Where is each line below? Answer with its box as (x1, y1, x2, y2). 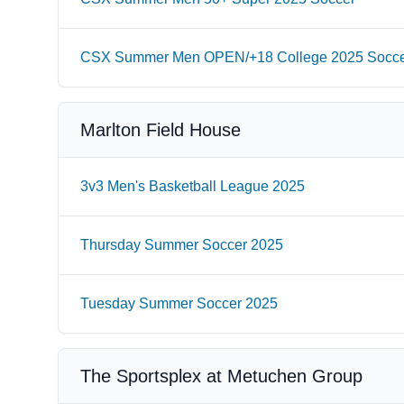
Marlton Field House (80, 120, 241, 140)
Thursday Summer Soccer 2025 (80, 237, 283, 252)
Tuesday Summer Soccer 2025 (80, 296, 278, 311)
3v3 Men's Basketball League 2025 (80, 179, 305, 194)
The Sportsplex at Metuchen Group (80, 366, 363, 386)
